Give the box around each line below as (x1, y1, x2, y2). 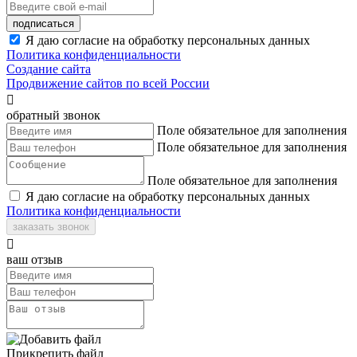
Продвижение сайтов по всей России (6, 76, 210, 90)
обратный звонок (6, 108, 100, 122)
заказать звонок (13, 220, 89, 233)
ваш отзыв (6, 252, 63, 266)
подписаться (13, 17, 74, 29)
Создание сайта (6, 61, 91, 76)
